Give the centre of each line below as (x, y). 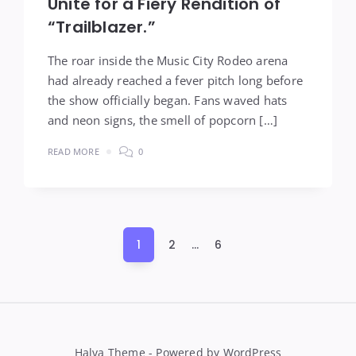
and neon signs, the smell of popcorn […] (163, 120)
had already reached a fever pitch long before (176, 80)
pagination (71, 266)
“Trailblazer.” (102, 27)
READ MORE (74, 151)
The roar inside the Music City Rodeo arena (168, 60)
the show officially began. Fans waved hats (168, 100)
